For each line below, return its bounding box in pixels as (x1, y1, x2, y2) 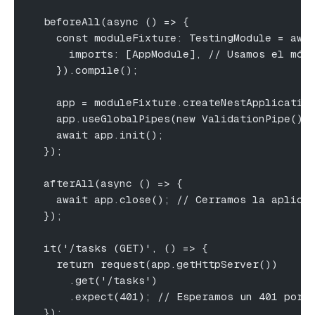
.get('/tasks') (31, 273, 157, 287)
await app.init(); (31, 127, 164, 141)
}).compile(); (31, 63, 139, 77)
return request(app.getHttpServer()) (31, 257, 278, 271)
